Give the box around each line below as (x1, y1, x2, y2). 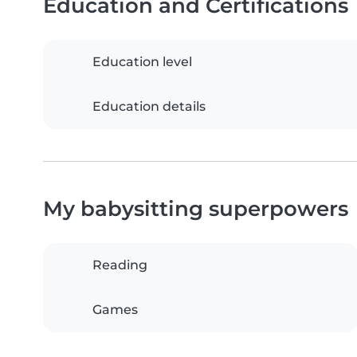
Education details (92, 99, 206, 115)
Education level (92, 54, 192, 70)
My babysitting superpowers (43, 196, 348, 222)
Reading (92, 257, 147, 273)
